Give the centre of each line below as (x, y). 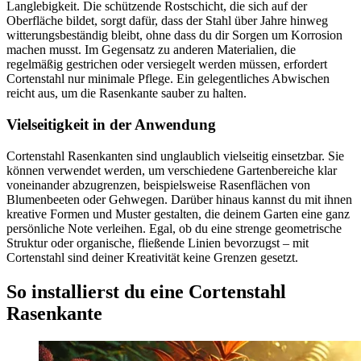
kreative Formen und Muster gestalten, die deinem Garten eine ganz (178, 214)
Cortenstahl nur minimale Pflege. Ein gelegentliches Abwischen (168, 79)
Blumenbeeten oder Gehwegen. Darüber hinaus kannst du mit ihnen (179, 199)
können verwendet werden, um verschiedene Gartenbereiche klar (172, 170)
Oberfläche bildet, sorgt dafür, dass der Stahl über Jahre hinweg (167, 21)
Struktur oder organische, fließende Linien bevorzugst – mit (158, 243)
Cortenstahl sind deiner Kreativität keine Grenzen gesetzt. (152, 257)
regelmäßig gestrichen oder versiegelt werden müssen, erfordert (167, 64)
